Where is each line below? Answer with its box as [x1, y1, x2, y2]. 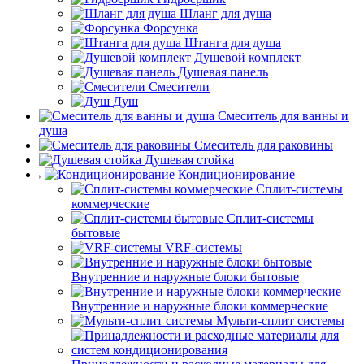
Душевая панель [178, 65, 268, 80]
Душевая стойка [145, 153, 234, 167]
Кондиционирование [178, 167, 295, 182]
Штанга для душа [184, 36, 281, 50]
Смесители [149, 80, 210, 94]
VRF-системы [165, 240, 242, 255]
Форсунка [143, 21, 198, 36]
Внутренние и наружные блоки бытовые [71, 270, 299, 284]
